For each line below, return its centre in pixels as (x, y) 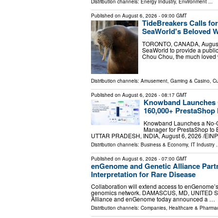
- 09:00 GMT (172, 15)
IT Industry (203, 144)
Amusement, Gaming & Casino (175, 81)
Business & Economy (164, 144)
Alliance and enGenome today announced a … (153, 199)
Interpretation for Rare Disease (143, 174)
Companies (153, 208)
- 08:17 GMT (172, 95)
